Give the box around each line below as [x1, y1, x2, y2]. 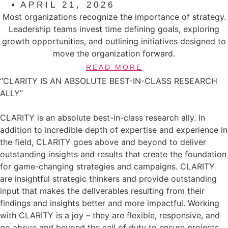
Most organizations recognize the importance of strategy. [2, 12, 226, 22]
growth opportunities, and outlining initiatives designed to [2, 36, 226, 47]
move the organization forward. [53, 48, 175, 59]
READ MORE [85, 63, 142, 71]
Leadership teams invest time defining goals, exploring [9, 24, 219, 35]
